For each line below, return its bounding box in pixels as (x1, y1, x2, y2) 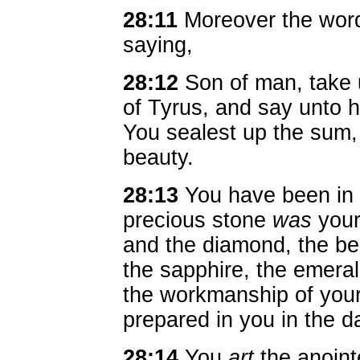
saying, (123, 33, 193, 57)
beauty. (123, 145, 194, 170)
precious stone (123, 208, 272, 232)
